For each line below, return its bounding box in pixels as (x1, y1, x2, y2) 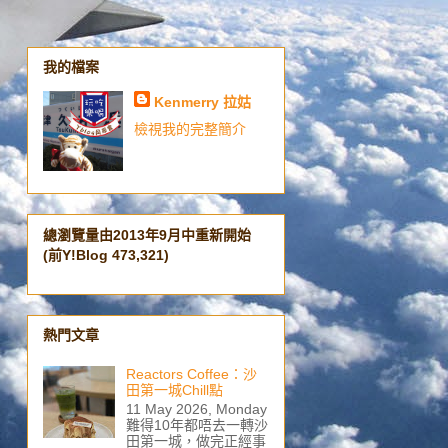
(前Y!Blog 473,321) (43, 246, 169, 263)
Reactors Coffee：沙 (125, 365, 257, 382)
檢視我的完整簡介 (133, 121, 246, 138)
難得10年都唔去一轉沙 (125, 416, 268, 433)
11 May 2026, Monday (125, 400, 267, 417)
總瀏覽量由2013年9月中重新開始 (43, 226, 251, 243)
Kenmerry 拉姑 (153, 94, 251, 111)
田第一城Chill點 (125, 381, 223, 398)
